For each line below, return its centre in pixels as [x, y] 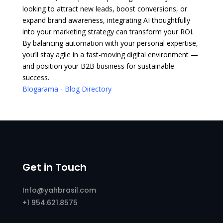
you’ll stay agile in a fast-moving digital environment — [110, 54]
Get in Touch [54, 167]
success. [36, 77]
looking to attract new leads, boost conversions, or [105, 8]
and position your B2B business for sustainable [98, 66]
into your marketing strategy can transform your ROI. [108, 31]
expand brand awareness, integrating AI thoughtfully [106, 20]
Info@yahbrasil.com [60, 190]
